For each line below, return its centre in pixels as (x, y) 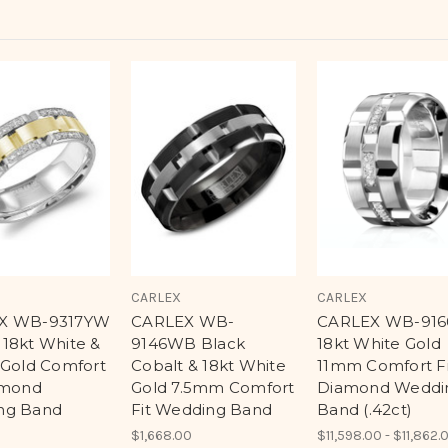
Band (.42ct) (364, 410)
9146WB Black (188, 344)
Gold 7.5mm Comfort (213, 388)
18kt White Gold (379, 344)
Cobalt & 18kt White (208, 366)
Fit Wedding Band (201, 410)
